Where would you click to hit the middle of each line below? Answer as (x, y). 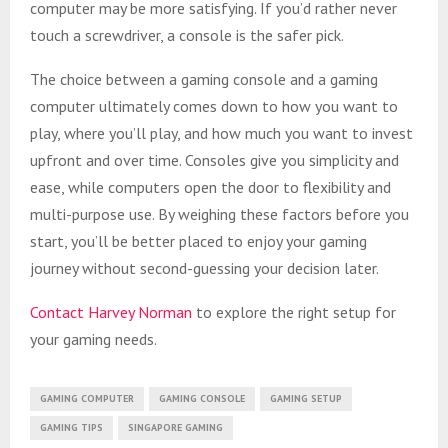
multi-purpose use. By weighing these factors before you (219, 213)
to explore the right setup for (294, 311)
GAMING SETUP (306, 398)
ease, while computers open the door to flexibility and (210, 186)
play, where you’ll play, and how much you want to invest (221, 132)
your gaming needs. (93, 338)
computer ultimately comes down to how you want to (214, 105)
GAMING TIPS (71, 427)
